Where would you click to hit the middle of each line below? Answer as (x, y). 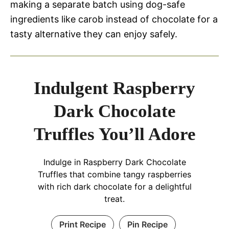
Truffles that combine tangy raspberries (114, 174)
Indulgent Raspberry (114, 88)
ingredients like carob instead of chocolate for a (114, 19)
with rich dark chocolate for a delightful (114, 187)
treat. (114, 199)
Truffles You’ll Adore (114, 134)
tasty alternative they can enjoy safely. (94, 34)
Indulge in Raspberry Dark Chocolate (114, 162)
